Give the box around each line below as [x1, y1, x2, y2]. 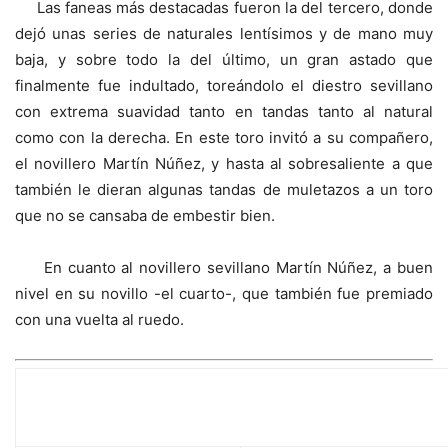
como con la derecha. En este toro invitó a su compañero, [15, 127, 433, 147]
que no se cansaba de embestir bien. [15, 205, 275, 225]
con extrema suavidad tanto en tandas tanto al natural [15, 101, 433, 121]
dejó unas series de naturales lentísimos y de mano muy [15, 23, 433, 43]
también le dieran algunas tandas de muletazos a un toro [15, 179, 433, 199]
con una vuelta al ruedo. [15, 309, 184, 329]
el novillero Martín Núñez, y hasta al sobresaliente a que [15, 153, 433, 173]
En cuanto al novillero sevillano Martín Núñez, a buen [15, 257, 433, 277]
